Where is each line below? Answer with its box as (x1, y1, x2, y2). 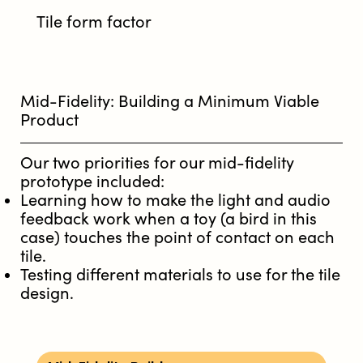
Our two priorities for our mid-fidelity (20, 153, 294, 173)
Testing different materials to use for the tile (20, 265, 340, 284)
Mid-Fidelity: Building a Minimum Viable (20, 92, 319, 111)
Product (20, 110, 79, 130)
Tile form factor (36, 12, 152, 32)
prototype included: (20, 172, 164, 191)
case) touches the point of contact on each (20, 228, 335, 247)
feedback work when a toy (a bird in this (20, 209, 317, 228)
